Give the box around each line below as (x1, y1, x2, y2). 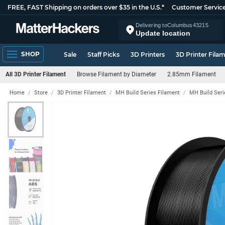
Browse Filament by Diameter (77, 71, 156, 78)
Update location (136, 29, 190, 37)
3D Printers (131, 51, 165, 58)
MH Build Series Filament (116, 89, 180, 96)
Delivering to (136, 22, 167, 28)
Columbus (167, 22, 193, 28)
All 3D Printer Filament (6, 71, 66, 78)
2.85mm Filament (167, 71, 216, 78)
